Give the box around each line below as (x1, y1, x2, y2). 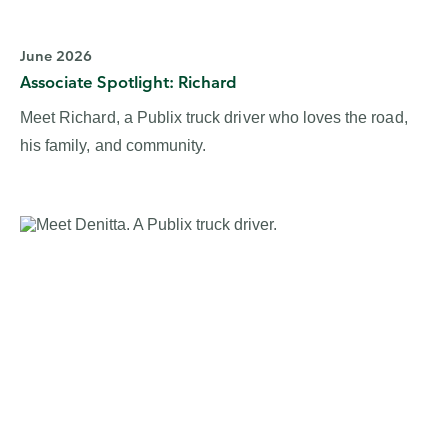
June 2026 (20, 47, 93, 66)
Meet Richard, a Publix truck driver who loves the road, (20, 109, 408, 127)
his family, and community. (20, 137, 207, 155)
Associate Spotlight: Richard (20, 72, 237, 93)
